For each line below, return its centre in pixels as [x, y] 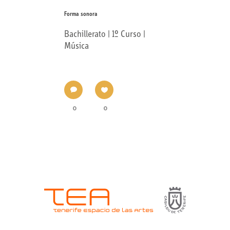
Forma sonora [81, 14]
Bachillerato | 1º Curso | [105, 34]
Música [76, 46]
